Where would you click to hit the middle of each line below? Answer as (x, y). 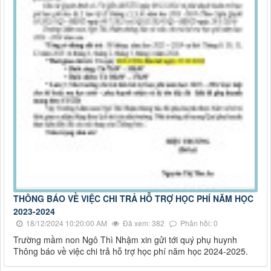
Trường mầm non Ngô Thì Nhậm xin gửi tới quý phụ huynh (125, 240)
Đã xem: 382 (143, 223)
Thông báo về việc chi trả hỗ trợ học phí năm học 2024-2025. (131, 251)
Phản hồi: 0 (198, 223)
